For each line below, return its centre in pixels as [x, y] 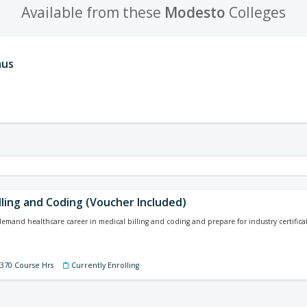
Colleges [256, 12]
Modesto [195, 12]
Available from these [93, 12]
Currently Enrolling [105, 265]
